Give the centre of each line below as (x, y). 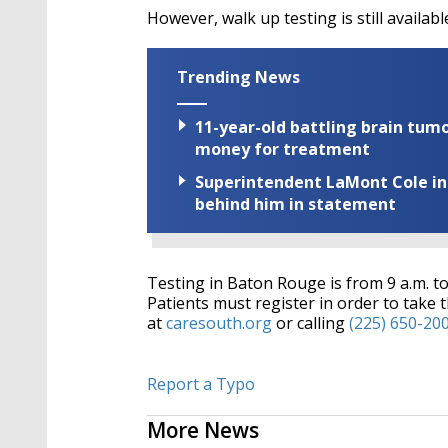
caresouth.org (219, 323)
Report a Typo (201, 384)
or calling (310, 323)
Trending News (238, 77)
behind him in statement (295, 204)
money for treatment (282, 149)
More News (203, 430)
